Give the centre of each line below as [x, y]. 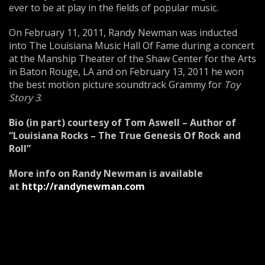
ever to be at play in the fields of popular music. [114, 8]
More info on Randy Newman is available [106, 173]
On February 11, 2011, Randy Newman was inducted [123, 33]
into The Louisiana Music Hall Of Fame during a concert [132, 46]
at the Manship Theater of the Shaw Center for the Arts [132, 59]
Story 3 [25, 98]
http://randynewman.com [83, 186]
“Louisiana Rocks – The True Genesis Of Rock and [125, 135]
